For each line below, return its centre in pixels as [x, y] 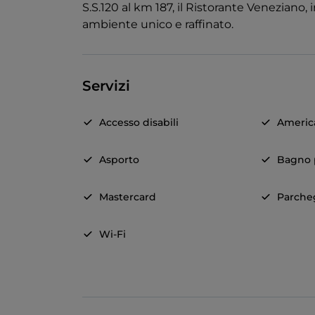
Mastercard [128, 197]
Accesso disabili [139, 123]
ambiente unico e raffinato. [158, 25]
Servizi [106, 86]
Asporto [119, 160]
